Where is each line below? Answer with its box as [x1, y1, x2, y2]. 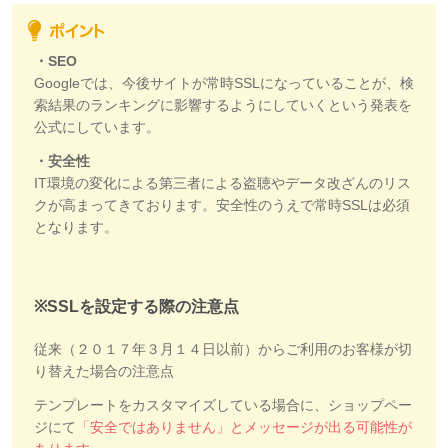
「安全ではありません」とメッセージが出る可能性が [76, 419, 412, 436]
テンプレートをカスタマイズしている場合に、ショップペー [34, 397, 412, 414]
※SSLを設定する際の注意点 [34, 298, 239, 316]
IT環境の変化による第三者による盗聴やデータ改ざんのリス [34, 175, 411, 192]
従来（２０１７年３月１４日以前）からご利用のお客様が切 [34, 341, 412, 358]
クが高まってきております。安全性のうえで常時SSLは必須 [34, 197, 410, 214]
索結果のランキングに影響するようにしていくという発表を [34, 97, 412, 114]
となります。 [34, 219, 118, 236]
